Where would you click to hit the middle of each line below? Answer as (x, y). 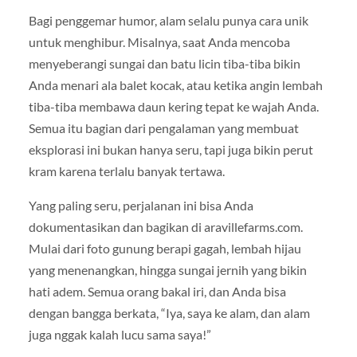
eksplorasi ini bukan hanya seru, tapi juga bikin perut (171, 149)
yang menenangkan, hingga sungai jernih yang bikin (167, 269)
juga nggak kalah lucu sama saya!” (120, 334)
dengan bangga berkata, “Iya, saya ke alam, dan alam (169, 312)
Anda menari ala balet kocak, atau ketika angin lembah (175, 84)
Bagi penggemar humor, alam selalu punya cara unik (168, 20)
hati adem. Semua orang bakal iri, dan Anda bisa (157, 291)
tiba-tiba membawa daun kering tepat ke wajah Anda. (173, 106)
